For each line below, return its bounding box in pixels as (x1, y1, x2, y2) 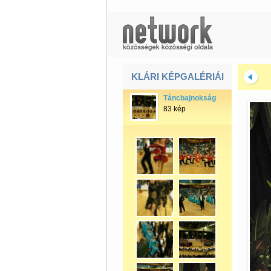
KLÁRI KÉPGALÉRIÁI (131, 71, 224, 82)
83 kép (163, 105, 186, 113)
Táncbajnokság (163, 94, 216, 102)
